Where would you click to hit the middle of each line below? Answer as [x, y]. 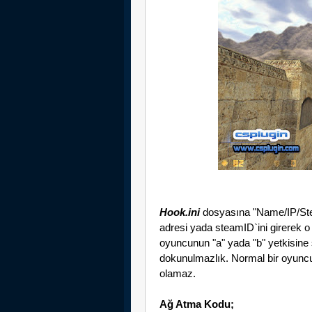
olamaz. [178, 273]
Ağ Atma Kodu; [197, 304]
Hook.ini [180, 212]
